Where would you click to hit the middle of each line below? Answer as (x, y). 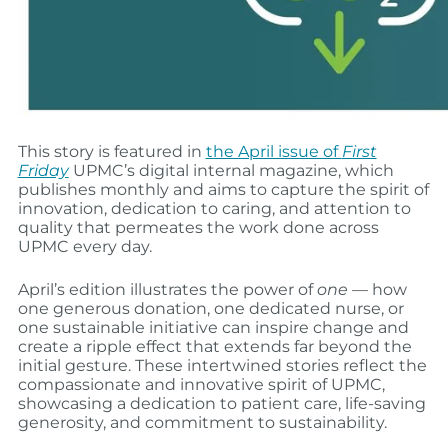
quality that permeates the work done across (198, 227)
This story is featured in (111, 151)
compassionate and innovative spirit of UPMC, (201, 384)
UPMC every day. (84, 246)
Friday (43, 170)
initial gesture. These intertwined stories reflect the (222, 365)
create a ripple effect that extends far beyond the (214, 346)
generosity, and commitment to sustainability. (202, 422)
